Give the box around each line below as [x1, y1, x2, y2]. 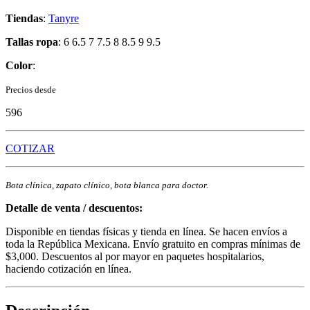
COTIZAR [6, 142, 55, 154]
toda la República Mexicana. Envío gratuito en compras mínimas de [6, 237, 300, 250]
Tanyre [48, 12, 79, 24]
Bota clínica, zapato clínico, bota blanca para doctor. [6, 179, 208, 190]
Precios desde [6, 84, 56, 95]
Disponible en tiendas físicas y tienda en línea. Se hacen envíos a [6, 225, 287, 237]
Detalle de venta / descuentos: [6, 201, 143, 214]
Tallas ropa [6, 35, 58, 48]
